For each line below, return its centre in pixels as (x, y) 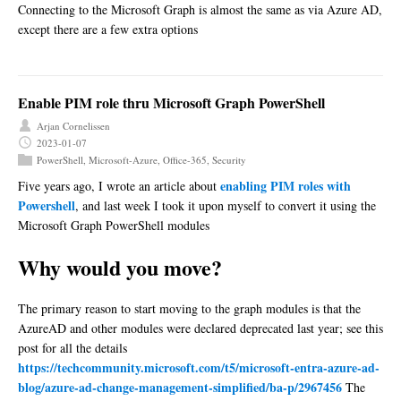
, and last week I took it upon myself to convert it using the (226, 205)
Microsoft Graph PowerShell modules (114, 225)
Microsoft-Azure (123, 159)
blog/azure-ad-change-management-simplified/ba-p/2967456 (180, 387)
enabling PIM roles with (286, 185)
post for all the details (73, 347)
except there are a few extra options (108, 29)
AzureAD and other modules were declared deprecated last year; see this (200, 328)
